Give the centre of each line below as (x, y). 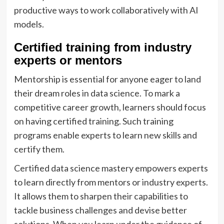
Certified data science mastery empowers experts (111, 168)
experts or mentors (68, 60)
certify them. (40, 149)
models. (29, 24)
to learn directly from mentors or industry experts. (111, 182)
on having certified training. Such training (93, 121)
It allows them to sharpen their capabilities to (101, 196)
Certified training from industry (102, 47)
